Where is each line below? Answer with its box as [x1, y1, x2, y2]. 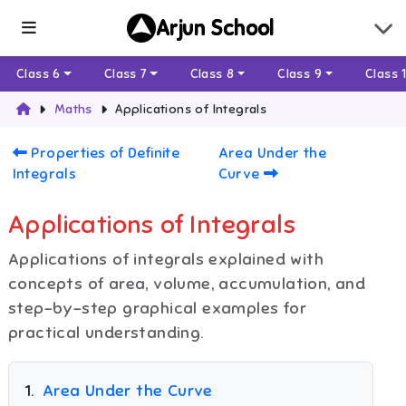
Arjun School [156, 14, 275, 42]
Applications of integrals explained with [8, 249, 324, 270]
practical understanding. [8, 323, 204, 343]
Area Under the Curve [42, 381, 213, 401]
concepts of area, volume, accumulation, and [8, 274, 366, 295]
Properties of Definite [31, 144, 180, 163]
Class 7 [103, 66, 147, 82]
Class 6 [16, 66, 61, 82]
